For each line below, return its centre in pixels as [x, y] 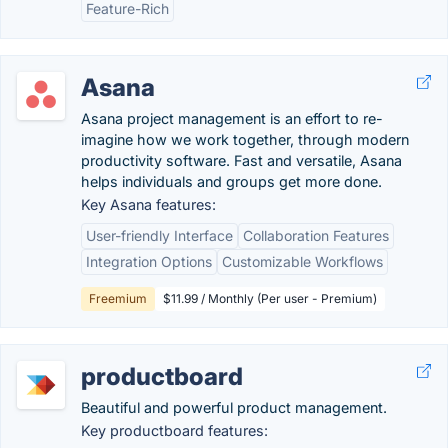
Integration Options [149, 261]
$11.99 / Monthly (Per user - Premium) [270, 298]
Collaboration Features [316, 235]
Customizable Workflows [302, 261]
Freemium [118, 298]
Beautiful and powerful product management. [234, 407]
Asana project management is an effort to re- [232, 118]
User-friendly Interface [159, 235]
